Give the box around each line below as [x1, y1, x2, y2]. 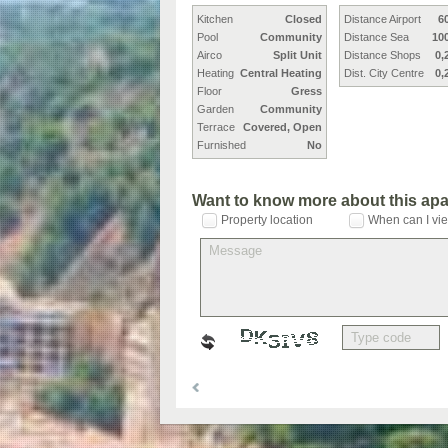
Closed [285, 13, 322, 25]
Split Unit [273, 49, 322, 61]
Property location [221, 213, 313, 227]
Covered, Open [243, 121, 322, 133]
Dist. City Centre [344, 67, 424, 79]
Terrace [197, 121, 235, 133]
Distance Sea [344, 31, 409, 43]
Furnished [197, 139, 246, 151]
